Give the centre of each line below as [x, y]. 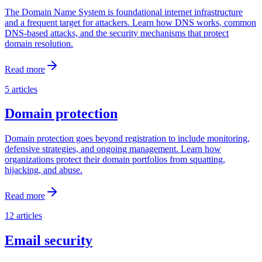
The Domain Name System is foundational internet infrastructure [124, 12]
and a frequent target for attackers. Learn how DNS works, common [130, 22]
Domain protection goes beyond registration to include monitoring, [127, 139]
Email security [49, 241]
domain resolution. [39, 43]
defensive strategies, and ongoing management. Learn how [113, 149]
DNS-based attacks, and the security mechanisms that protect [117, 33]
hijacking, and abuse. [44, 170]
